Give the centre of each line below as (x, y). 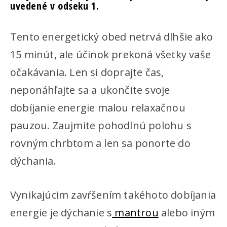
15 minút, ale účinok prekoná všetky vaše (110, 54)
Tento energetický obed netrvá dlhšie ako (112, 37)
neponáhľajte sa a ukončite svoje (90, 90)
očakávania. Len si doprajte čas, (87, 72)
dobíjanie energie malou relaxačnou (98, 108)
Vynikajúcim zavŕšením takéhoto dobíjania (113, 195)
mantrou (135, 213)
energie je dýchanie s (61, 213)
